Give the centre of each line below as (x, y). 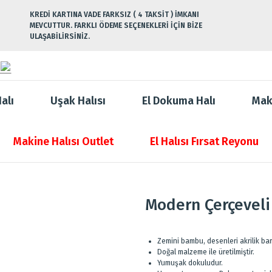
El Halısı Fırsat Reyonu (204, 141)
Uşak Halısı (78, 101)
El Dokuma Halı (179, 101)
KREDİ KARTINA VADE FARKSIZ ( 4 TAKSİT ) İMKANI (114, 15)
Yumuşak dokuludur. (190, 263)
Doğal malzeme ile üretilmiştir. (206, 252)
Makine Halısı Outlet (63, 141)
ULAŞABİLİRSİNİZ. (60, 36)
